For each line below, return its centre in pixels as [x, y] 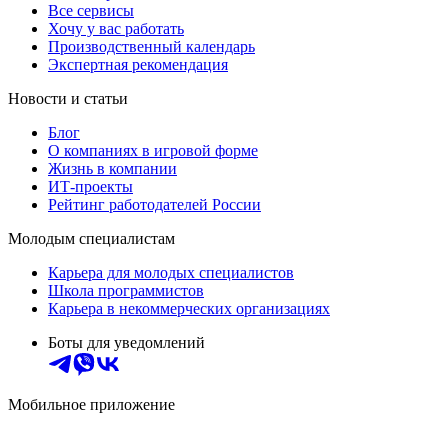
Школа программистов [126, 290]
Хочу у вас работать [116, 28]
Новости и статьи [68, 98]
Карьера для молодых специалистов [171, 272]
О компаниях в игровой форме [153, 150]
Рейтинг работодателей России [154, 204]
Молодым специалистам [91, 238]
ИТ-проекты [90, 186]
